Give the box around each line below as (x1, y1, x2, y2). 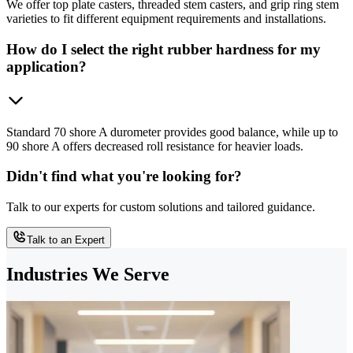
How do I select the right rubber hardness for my (6, 40, 321, 58)
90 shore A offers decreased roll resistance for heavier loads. (6, 139, 303, 153)
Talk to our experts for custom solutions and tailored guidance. (6, 200, 315, 214)
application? (6, 58, 87, 75)
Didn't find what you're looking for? (6, 168, 242, 185)
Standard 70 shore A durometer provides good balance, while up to (6, 124, 338, 139)
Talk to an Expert (27, 234, 105, 247)
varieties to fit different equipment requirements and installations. (6, 12, 326, 26)
